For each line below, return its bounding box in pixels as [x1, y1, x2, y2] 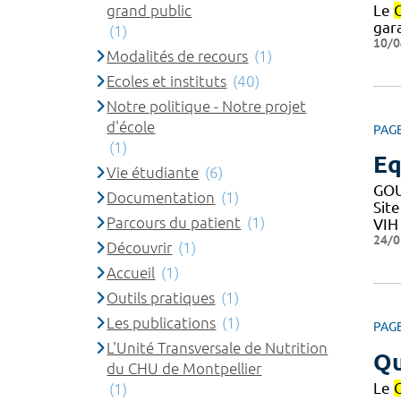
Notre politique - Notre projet [107, 97, 307, 115]
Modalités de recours [107, 47, 249, 64]
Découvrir [107, 238, 173, 256]
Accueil [107, 263, 156, 281]
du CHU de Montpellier [107, 359, 262, 377]
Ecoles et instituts [107, 72, 227, 90]
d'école [107, 117, 156, 135]
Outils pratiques [107, 288, 216, 306]
